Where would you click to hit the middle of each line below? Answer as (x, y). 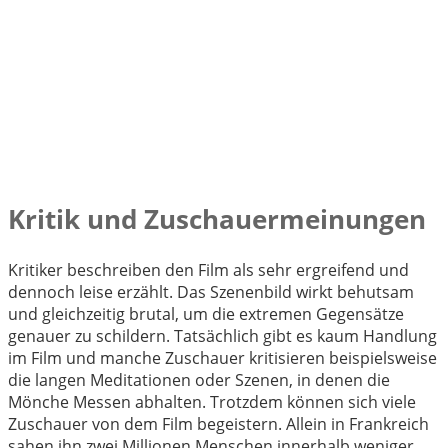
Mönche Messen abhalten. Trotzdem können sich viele (212, 401)
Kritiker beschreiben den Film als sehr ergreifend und (208, 269)
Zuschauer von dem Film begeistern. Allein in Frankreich (218, 423)
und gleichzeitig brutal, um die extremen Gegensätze (206, 313)
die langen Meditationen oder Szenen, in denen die (199, 379)
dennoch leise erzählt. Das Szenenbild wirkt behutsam (211, 291)
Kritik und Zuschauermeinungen (217, 219)
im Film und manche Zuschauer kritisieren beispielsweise (222, 357)
